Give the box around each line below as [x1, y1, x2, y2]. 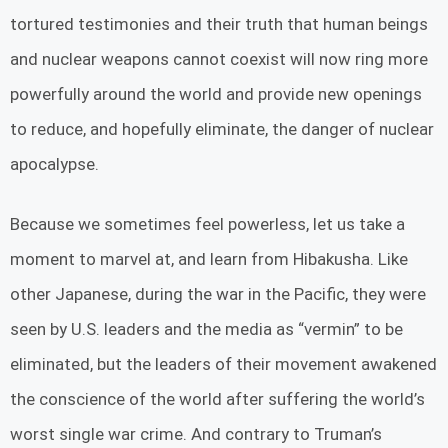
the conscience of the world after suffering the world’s [10, 389, 425, 410]
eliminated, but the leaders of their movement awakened [10, 354, 437, 375]
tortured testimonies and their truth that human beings [10, 13, 428, 34]
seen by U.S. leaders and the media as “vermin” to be [10, 319, 403, 340]
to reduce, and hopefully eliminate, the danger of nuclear [10, 118, 434, 139]
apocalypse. [10, 153, 99, 174]
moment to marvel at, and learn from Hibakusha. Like [10, 249, 408, 270]
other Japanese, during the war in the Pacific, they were [10, 284, 426, 305]
